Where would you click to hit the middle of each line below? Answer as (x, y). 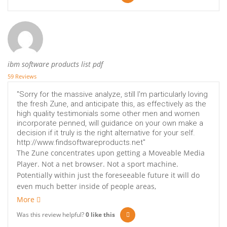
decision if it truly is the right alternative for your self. (106, 133)
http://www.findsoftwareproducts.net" (81, 143)
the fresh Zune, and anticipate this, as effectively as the (111, 104)
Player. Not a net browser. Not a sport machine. (98, 164)
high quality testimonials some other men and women (108, 114)
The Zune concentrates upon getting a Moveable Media (111, 153)
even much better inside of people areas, (86, 186)
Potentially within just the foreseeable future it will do (108, 175)
